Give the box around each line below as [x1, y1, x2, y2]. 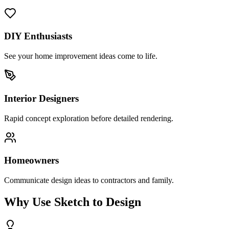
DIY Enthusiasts [4, 31, 72, 42]
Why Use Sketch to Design [4, 195, 141, 209]
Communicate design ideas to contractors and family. [4, 176, 174, 185]
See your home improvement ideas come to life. [4, 52, 157, 61]
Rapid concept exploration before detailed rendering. [4, 113, 173, 123]
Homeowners [4, 155, 59, 166]
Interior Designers [4, 93, 79, 104]
